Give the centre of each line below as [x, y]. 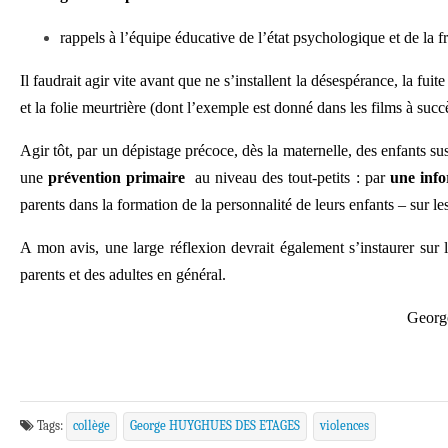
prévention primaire [117, 177]
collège [91, 425]
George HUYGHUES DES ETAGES [215, 425]
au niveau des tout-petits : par [287, 177]
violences [344, 425]
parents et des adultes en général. [123, 274]
